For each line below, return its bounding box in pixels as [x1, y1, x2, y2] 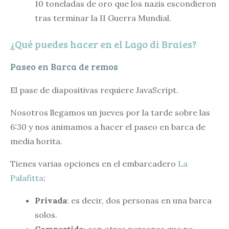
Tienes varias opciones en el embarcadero [10, 158, 178, 169]
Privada [35, 195, 67, 205]
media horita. [10, 135, 62, 146]
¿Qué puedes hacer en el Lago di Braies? [10, 36, 197, 51]
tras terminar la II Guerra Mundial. [35, 12, 171, 23]
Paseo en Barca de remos [10, 60, 118, 73]
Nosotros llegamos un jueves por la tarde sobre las [10, 107, 210, 118]
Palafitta [10, 172, 43, 183]
